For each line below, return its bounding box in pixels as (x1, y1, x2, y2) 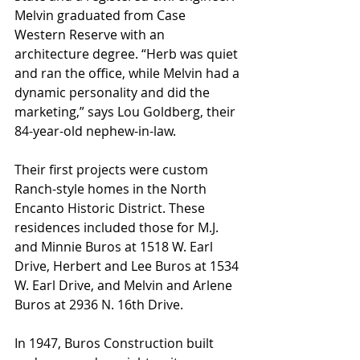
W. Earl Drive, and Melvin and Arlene (14, 276, 235, 295)
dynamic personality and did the (14, 84, 213, 102)
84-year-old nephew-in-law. (14, 122, 176, 141)
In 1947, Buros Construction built (14, 334, 217, 353)
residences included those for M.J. (14, 219, 222, 237)
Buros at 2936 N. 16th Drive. (14, 296, 183, 314)
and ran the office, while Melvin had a (14, 64, 243, 83)
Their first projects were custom (14, 161, 211, 179)
